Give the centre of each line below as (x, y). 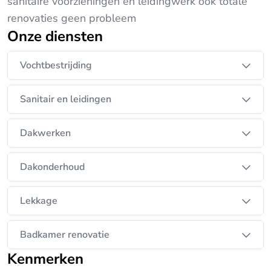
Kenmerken (50, 259)
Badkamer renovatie (65, 235)
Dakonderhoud (52, 167)
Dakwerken (45, 133)
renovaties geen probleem (72, 18)
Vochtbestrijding (56, 65)
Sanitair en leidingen (66, 99)
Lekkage (39, 201)
